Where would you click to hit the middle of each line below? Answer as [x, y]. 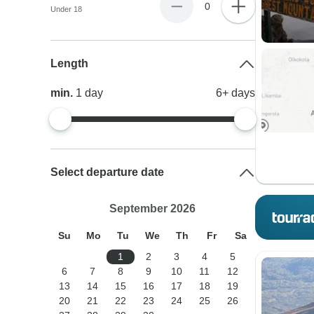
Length [70, 63]
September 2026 [153, 209]
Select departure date [108, 172]
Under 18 [67, 9]
